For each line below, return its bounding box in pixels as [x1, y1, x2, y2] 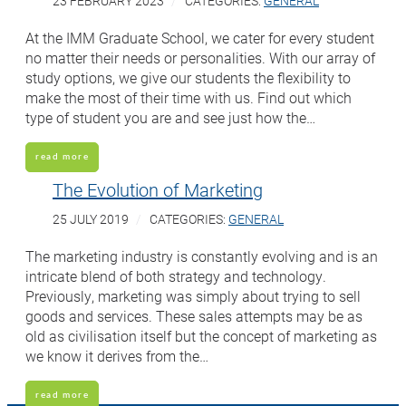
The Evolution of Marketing [53, 177, 263, 201]
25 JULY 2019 [53, 210, 129, 227]
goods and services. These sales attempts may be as [25, 305, 362, 325]
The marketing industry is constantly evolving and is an [25, 246, 378, 266]
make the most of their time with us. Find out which [25, 87, 352, 107]
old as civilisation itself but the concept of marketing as [25, 325, 377, 345]
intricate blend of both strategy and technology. [25, 266, 326, 285]
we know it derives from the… [25, 345, 208, 365]
